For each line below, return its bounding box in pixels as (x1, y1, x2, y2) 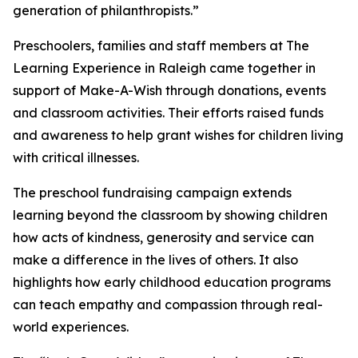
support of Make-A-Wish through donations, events (13, 82, 326, 99)
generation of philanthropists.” (13, 2, 199, 19)
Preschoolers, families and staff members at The (13, 38, 309, 54)
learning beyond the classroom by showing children (13, 207, 328, 224)
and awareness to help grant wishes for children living (13, 127, 344, 144)
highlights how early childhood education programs (13, 274, 331, 291)
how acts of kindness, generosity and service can (13, 229, 314, 246)
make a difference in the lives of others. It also (13, 252, 298, 268)
